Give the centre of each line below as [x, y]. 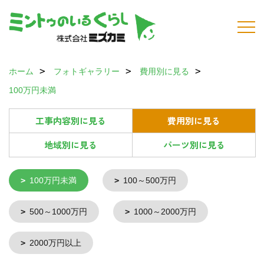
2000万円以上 [55, 243]
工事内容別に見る [71, 121]
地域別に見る [71, 145]
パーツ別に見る [194, 145]
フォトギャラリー [87, 71]
